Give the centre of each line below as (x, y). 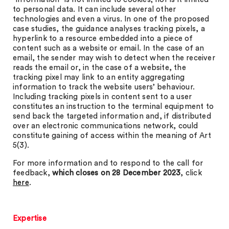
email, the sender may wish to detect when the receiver (114, 58)
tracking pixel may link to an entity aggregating (99, 77)
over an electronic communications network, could (106, 126)
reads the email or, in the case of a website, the (99, 68)
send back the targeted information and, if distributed (112, 116)
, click (191, 173)
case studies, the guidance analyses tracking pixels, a (109, 29)
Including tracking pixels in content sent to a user (102, 97)
